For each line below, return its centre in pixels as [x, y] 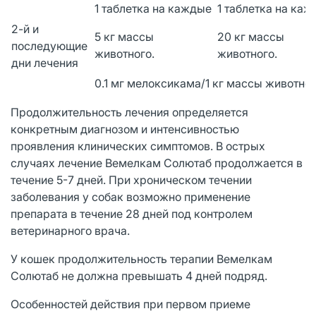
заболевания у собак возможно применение [130, 196]
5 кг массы [124, 36]
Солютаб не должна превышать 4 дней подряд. [140, 275]
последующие [49, 45]
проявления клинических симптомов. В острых [138, 146]
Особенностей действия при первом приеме [130, 304]
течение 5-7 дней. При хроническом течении [131, 180]
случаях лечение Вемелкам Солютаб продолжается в [157, 163]
